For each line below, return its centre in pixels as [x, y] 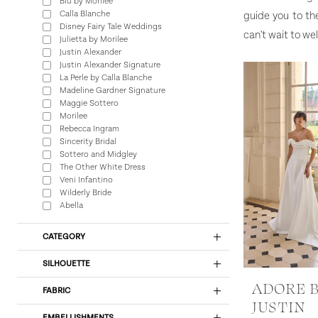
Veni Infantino [86, 180]
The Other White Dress [103, 168]
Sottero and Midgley [98, 155]
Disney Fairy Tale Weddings [111, 27]
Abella [71, 206]
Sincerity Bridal [88, 142]
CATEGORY [64, 237]
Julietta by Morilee [94, 40]
